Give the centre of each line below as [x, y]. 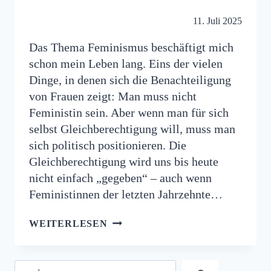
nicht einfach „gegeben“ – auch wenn [120, 178]
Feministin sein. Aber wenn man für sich [129, 113]
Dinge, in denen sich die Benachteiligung [130, 80]
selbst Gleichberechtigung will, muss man [132, 129]
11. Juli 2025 [217, 21]
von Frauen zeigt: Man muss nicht [113, 96]
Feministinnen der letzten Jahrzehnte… [126, 194]
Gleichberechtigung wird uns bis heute [124, 162]
